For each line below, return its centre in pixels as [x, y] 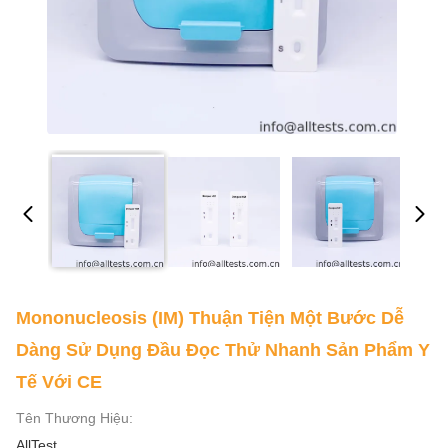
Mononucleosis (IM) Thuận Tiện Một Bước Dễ [210, 318]
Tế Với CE [59, 382]
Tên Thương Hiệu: [74, 418]
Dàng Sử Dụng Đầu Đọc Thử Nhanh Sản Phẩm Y [223, 350]
